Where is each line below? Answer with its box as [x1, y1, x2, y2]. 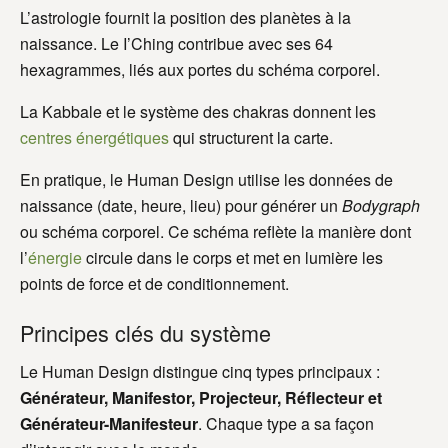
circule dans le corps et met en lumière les [82, 245, 383, 269]
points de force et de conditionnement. [20, 271, 289, 295]
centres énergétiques [20, 125, 169, 149]
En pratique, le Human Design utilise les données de [20, 167, 393, 191]
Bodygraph [342, 193, 420, 217]
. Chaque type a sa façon [198, 412, 374, 436]
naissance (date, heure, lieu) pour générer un [20, 193, 342, 217]
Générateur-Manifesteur [20, 412, 198, 436]
